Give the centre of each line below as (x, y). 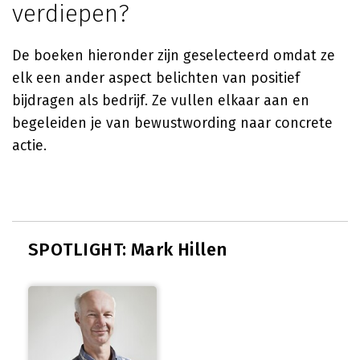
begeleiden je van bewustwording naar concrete (172, 123)
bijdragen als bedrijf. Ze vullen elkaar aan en (161, 100)
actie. (29, 145)
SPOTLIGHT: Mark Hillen (128, 250)
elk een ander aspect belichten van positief (156, 78)
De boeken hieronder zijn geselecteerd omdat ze (174, 55)
